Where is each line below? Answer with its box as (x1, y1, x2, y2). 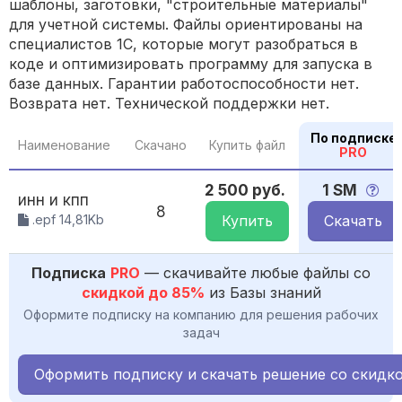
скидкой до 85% (81, 284, 205, 302)
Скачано (135, 137, 187, 153)
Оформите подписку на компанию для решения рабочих (23, 307, 379, 323)
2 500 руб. (205, 181, 285, 200)
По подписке (310, 130, 397, 146)
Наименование (18, 137, 110, 153)
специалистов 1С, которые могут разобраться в (9, 35, 358, 54)
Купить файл (209, 137, 285, 153)
